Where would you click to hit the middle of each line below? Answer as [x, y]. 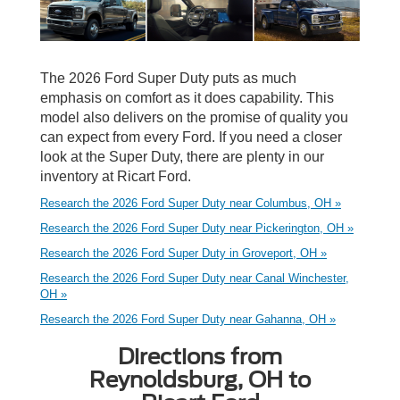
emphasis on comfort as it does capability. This [187, 97]
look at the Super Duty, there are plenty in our [182, 156]
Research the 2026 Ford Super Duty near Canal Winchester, [195, 278]
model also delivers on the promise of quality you [194, 117]
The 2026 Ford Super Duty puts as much [168, 78]
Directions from [200, 356]
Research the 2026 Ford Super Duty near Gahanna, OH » [188, 319]
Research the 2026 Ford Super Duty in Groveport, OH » [183, 253]
